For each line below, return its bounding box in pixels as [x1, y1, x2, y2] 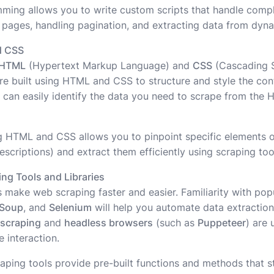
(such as [153, 217, 198, 229]
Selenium [49, 201, 92, 214]
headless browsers [64, 217, 153, 229]
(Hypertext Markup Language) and [26, 59, 193, 72]
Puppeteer [198, 217, 246, 229]
